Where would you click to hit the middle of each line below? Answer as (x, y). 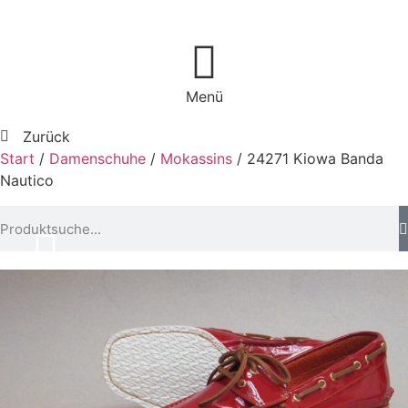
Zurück (46, 137)
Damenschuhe (97, 158)
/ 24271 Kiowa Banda (308, 158)
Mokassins (196, 158)
